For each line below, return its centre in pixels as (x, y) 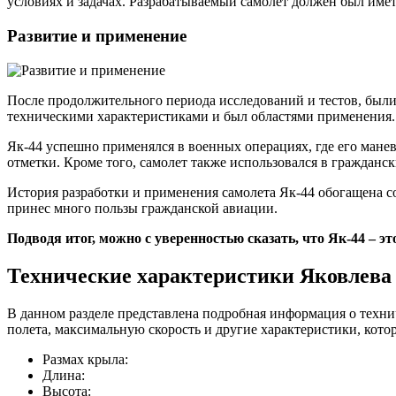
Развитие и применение (97, 36)
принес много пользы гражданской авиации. (142, 208)
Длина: (64, 375)
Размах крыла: (85, 359)
